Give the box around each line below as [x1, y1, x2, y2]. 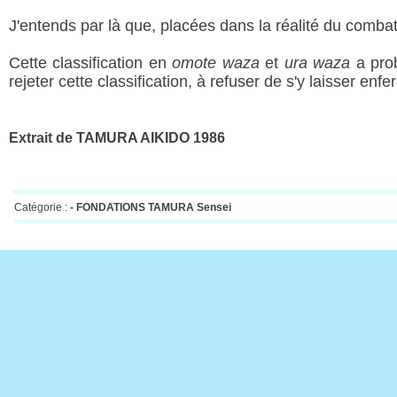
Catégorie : [14, 201, 70, 214]
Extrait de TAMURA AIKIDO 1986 [9, 130, 225, 146]
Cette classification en [9, 54, 173, 73]
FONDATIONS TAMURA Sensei [76, 201, 231, 214]
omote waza [172, 54, 260, 73]
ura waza [284, 54, 351, 73]
